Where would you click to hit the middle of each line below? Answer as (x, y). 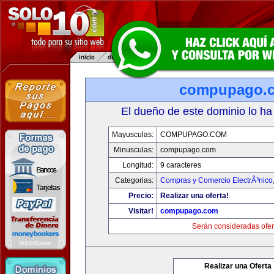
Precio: (141, 196)
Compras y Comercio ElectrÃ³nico (216, 180)
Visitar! (141, 211)
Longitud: (138, 165)
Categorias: (134, 180)
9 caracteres (180, 165)
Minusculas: (133, 150)
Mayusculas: (132, 135)
